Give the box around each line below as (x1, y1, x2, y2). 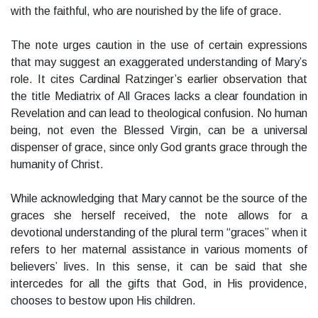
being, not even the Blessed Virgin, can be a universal (11, 124, 307, 137)
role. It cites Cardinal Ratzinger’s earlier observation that (11, 73, 307, 86)
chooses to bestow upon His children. (11, 295, 196, 307)
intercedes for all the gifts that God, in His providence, (11, 278, 307, 290)
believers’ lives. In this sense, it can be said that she (11, 261, 307, 273)
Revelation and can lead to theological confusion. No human (11, 107, 307, 120)
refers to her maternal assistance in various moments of (11, 243, 307, 256)
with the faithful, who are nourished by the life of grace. (11, 5, 282, 18)
